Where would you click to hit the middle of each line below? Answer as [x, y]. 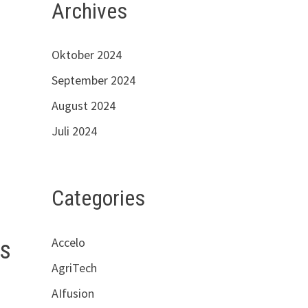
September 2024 [93, 80]
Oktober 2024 [86, 55]
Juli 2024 [74, 131]
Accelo [68, 242]
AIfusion [73, 293]
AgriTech [74, 267]
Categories [98, 198]
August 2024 [83, 106]
